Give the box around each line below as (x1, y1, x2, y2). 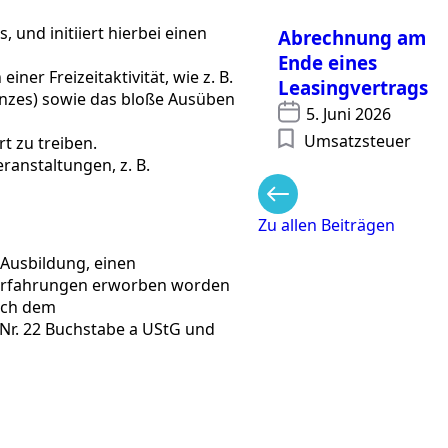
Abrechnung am (277, 24, 426, 50)
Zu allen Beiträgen (257, 213, 395, 236)
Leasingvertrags (277, 74, 428, 100)
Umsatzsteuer (303, 129, 411, 152)
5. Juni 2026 (305, 102, 391, 125)
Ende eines (277, 49, 377, 75)
